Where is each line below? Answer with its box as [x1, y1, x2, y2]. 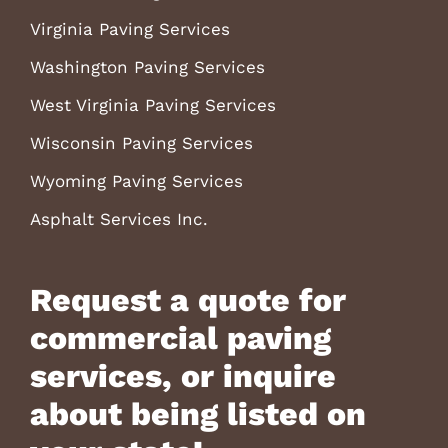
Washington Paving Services [29, 56, 265, 77]
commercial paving [29, 318, 331, 357]
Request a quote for [29, 280, 346, 319]
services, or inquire [29, 356, 336, 395]
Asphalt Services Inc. [29, 208, 208, 229]
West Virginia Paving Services [29, 94, 276, 115]
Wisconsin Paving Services [29, 132, 253, 153]
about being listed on [29, 394, 366, 433]
